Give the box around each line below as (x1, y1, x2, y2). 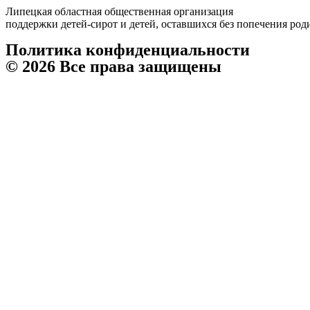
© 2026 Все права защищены (6, 57, 221, 75)
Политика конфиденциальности (6, 41, 250, 59)
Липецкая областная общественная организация (6, 6, 233, 17)
